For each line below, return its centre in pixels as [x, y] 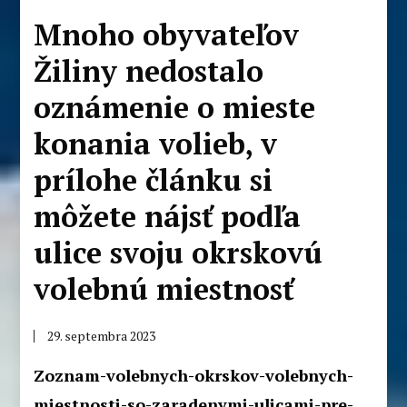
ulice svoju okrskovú [179, 252]
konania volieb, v [156, 143]
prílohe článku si [154, 179]
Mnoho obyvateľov [167, 34]
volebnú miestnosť [164, 288]
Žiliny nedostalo [149, 70]
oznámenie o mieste [175, 107]
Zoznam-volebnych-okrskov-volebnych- [194, 375]
